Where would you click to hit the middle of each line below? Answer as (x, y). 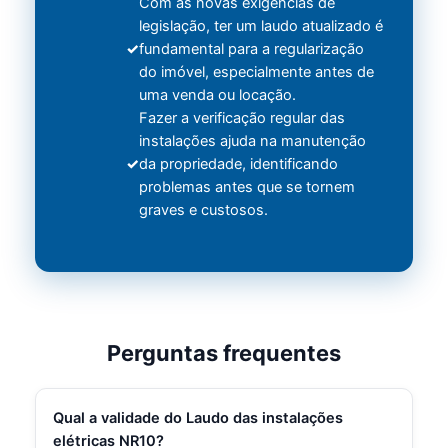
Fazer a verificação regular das (242, 118)
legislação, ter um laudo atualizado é (261, 26)
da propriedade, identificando (239, 164)
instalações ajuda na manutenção (253, 141)
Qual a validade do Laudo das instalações (198, 417)
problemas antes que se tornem (247, 187)
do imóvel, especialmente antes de (257, 72)
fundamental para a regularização (252, 49)
